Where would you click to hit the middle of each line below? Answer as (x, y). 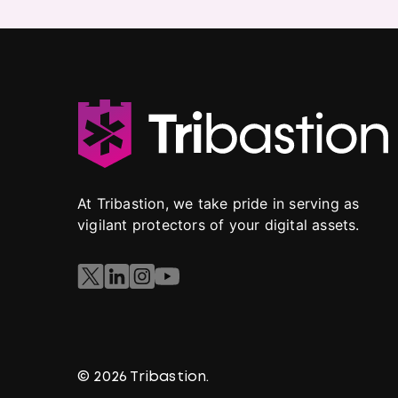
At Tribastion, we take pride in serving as (219, 203)
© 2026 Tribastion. (143, 377)
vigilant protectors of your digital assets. (219, 225)
